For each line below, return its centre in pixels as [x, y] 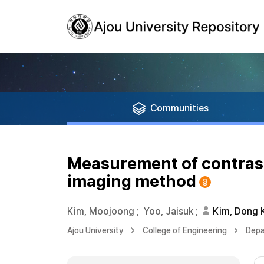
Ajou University [95, 230]
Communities [179, 108]
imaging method [132, 181]
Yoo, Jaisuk [169, 211]
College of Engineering [185, 230]
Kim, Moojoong [101, 211]
